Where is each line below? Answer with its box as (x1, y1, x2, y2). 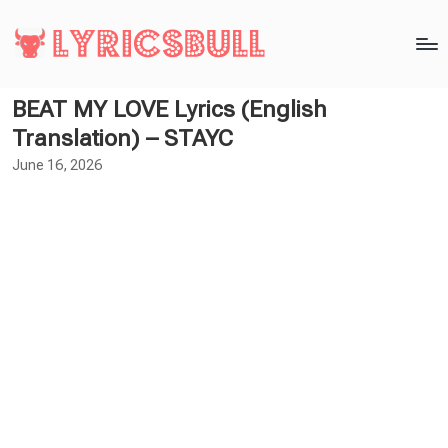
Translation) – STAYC (12, 125, 233, 152)
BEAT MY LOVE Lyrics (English (12, 96, 327, 123)
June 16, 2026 (12, 157, 102, 173)
